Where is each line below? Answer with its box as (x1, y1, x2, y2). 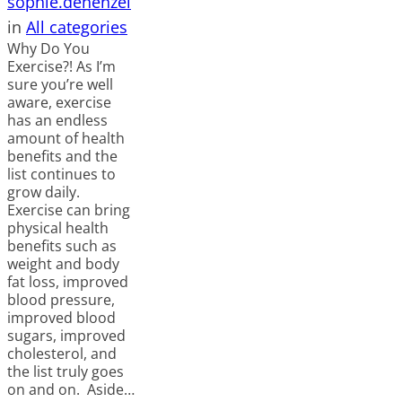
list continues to (7, 164, 116, 185)
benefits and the (7, 146, 118, 167)
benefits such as (7, 236, 117, 257)
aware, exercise (7, 92, 111, 113)
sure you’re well (7, 74, 113, 95)
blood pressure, (7, 290, 115, 310)
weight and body (7, 254, 119, 275)
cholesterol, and (7, 344, 117, 364)
